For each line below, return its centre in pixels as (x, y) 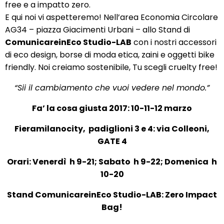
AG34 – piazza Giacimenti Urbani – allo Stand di (97, 30)
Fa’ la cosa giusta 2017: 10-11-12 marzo (112, 108)
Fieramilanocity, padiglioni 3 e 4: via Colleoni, (112, 129)
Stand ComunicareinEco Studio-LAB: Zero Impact (112, 195)
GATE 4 (112, 141)
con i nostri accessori (174, 42)
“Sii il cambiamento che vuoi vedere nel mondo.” (112, 88)
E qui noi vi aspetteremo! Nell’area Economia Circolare (111, 17)
